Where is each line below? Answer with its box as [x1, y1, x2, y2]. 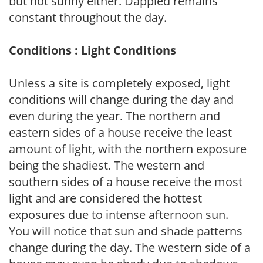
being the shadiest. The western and [9, 157, 204, 173]
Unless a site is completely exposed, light [9, 75, 230, 91]
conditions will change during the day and [9, 91, 234, 107]
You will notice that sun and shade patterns [9, 222, 242, 239]
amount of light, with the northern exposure [9, 140, 247, 157]
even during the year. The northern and [9, 107, 220, 124]
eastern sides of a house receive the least [9, 124, 232, 140]
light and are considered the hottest [9, 190, 202, 206]
